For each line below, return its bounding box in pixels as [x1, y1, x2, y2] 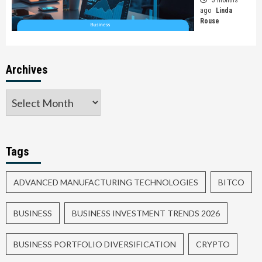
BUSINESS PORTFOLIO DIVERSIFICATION [13, 239, 176, 250]
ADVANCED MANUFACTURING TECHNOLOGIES [13, 177, 198, 188]
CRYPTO [196, 239, 230, 250]
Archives [6, 63, 47, 77]
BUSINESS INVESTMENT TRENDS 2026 [72, 208, 220, 219]
